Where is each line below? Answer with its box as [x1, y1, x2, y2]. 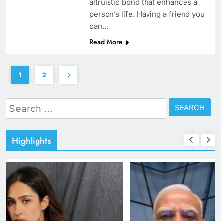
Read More [89, 37, 123, 47]
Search [5, 98, 33, 111]
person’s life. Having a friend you [89, 9, 205, 19]
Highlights [12, 134, 51, 147]
